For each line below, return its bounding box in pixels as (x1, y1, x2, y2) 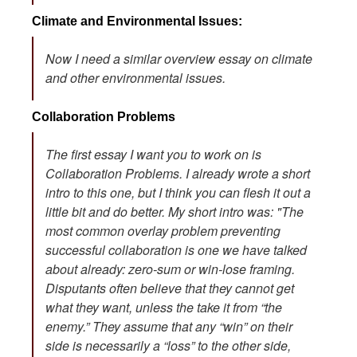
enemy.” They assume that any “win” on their (45, 317, 292, 336)
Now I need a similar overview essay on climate (45, 49, 312, 69)
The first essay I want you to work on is (45, 145, 261, 164)
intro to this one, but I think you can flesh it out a (45, 183, 311, 202)
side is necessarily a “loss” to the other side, (45, 336, 291, 355)
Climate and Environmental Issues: (32, 14, 242, 29)
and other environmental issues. (45, 69, 226, 88)
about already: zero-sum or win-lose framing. (45, 260, 295, 279)
